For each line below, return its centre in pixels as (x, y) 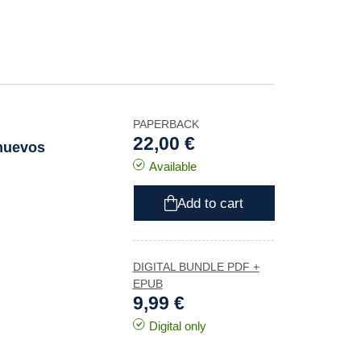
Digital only (177, 326)
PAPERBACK (166, 124)
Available (172, 166)
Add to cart (211, 203)
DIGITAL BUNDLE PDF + (196, 267)
